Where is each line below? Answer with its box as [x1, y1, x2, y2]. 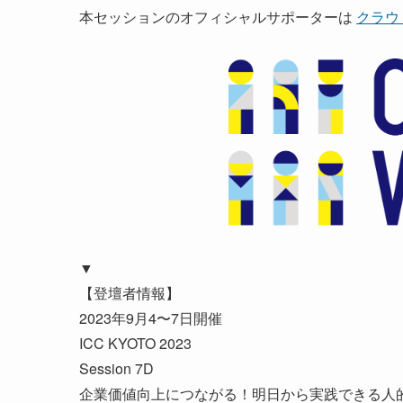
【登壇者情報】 [79, 282, 180, 303]
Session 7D [79, 357, 154, 379]
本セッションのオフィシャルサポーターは [79, 5, 356, 27]
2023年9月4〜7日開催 [79, 307, 222, 328]
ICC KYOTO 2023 [79, 332, 192, 354]
